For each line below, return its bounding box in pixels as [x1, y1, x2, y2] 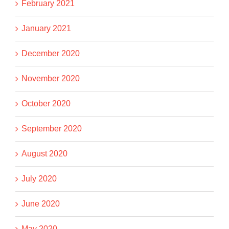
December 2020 [21, 49, 80, 58]
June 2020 [21, 199, 60, 209]
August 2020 [21, 149, 67, 158]
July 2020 [21, 174, 57, 184]
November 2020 [21, 74, 80, 83]
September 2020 [21, 124, 82, 133]
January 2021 [21, 24, 71, 33]
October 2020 [21, 99, 71, 108]
